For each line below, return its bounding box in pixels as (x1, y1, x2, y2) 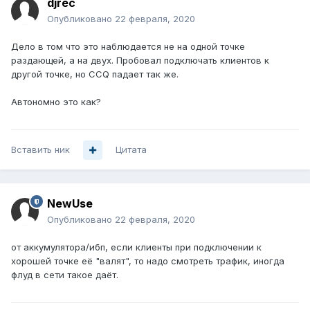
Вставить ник (11, 144, 70, 156)
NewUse (47, 197, 93, 211)
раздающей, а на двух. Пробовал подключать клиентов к (11, 55, 269, 66)
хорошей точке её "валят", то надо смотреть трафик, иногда (11, 255, 284, 267)
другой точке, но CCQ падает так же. (11, 69, 179, 80)
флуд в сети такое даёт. (11, 269, 118, 281)
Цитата (116, 144, 147, 156)
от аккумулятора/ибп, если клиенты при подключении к (11, 241, 262, 253)
